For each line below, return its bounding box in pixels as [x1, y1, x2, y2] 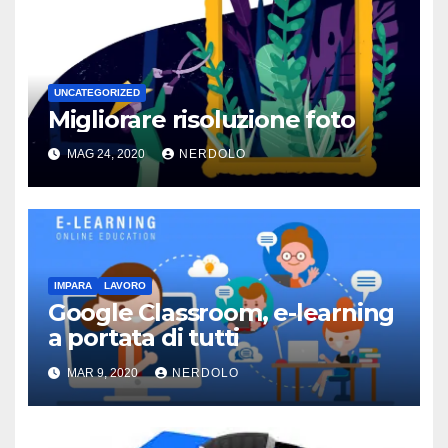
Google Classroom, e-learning [47, 298, 395, 328]
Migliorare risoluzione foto [47, 105, 355, 135]
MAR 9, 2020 [63, 365, 141, 380]
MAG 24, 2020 [63, 147, 148, 162]
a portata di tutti [47, 323, 240, 353]
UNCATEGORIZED [53, 87, 140, 99]
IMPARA [53, 280, 92, 292]
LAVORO [103, 280, 146, 292]
